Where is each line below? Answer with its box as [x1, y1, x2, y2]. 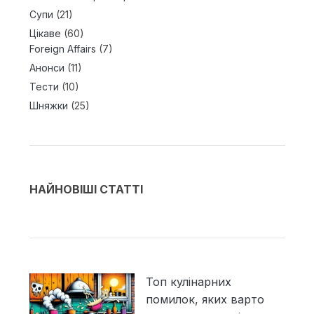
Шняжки [29, 100, 68, 112]
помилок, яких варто [145, 292, 264, 307]
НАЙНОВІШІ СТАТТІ [29, 182, 143, 197]
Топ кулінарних [145, 275, 231, 289]
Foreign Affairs [29, 43, 96, 55]
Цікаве [29, 27, 61, 40]
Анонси [29, 62, 64, 74]
